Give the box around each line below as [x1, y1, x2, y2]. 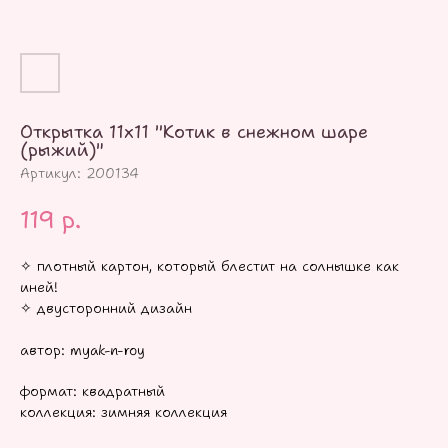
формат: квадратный [20, 382, 165, 401]
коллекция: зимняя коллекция [20, 403, 227, 422]
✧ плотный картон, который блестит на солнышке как [20, 257, 399, 276]
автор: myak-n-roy [20, 341, 145, 360]
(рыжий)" [20, 138, 104, 162]
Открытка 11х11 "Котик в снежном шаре [20, 120, 368, 144]
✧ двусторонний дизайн [20, 299, 192, 318]
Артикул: [20, 164, 86, 182]
